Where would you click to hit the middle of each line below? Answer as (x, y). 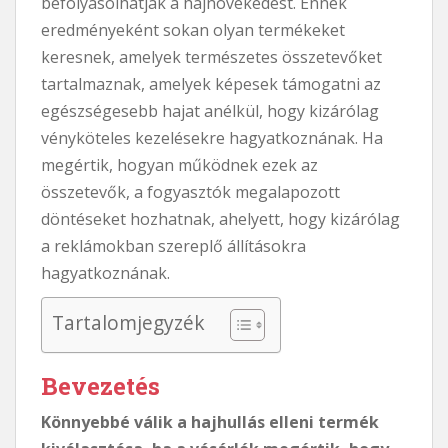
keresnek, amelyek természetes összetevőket (211, 56)
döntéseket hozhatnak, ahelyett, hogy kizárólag (220, 218)
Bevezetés (100, 385)
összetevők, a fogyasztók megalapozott (190, 191)
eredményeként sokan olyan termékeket (193, 29)
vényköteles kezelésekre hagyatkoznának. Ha (212, 137)
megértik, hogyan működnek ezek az (179, 164)
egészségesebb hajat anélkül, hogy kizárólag (210, 110)
